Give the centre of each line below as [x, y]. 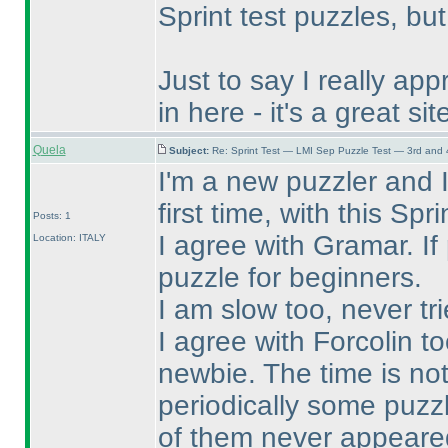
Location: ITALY [69, 237]
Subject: [190, 150]
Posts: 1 [51, 215]
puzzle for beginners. [289, 277]
